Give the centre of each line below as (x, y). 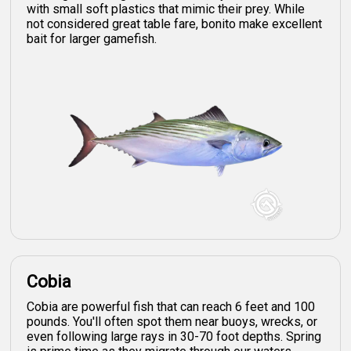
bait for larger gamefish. (92, 38)
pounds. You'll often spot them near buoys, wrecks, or (172, 321)
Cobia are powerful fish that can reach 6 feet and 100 (171, 306)
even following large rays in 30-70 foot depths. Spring (174, 336)
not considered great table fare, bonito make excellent (175, 24)
